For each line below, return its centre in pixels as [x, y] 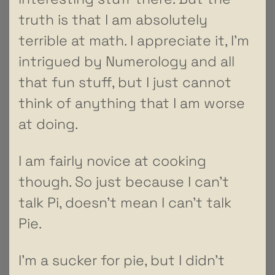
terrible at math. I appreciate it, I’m [134, 40]
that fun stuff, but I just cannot [125, 82]
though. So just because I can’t [124, 181]
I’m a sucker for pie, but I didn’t [122, 260]
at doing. [48, 124]
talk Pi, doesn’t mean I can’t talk [125, 202]
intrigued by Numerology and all [126, 61]
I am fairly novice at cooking [112, 161]
